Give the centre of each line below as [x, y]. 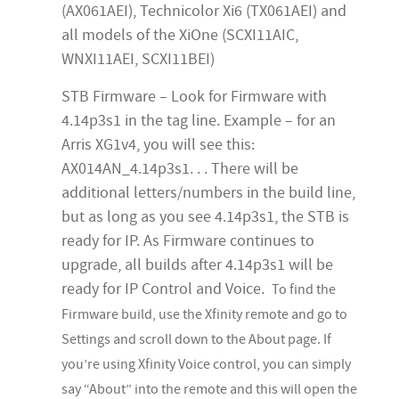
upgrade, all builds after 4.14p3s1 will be [197, 265]
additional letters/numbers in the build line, [208, 193]
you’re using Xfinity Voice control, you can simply [206, 365]
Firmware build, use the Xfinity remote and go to [204, 315]
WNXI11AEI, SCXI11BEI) [138, 60]
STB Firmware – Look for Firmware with [194, 97]
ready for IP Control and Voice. [167, 289]
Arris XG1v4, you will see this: [158, 145]
